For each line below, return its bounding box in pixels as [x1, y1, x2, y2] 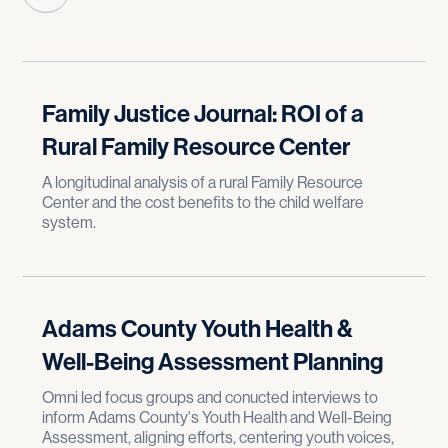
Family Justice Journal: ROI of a [42, 100, 365, 128]
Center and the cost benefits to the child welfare [42, 193, 365, 212]
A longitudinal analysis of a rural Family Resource [42, 173, 364, 192]
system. [42, 213, 97, 232]
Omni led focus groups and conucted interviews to [42, 388, 379, 407]
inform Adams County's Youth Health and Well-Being [42, 408, 393, 427]
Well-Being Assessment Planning [42, 348, 384, 376]
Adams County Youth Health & [42, 315, 354, 343]
